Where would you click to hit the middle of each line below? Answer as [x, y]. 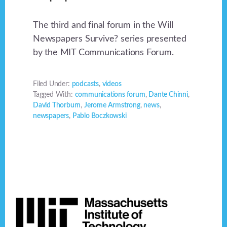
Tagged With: [54, 94]
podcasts [85, 84]
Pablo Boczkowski [99, 116]
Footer [27, 186]
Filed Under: [52, 84]
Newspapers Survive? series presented [110, 39]
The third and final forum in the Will [103, 25]
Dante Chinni [168, 94]
